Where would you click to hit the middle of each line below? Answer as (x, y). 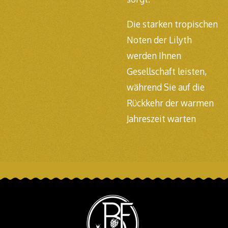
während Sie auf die (166, 87)
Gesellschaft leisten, (167, 71)
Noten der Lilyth (159, 39)
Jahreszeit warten (161, 118)
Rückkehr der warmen (170, 103)
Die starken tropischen (172, 24)
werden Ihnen (154, 55)
